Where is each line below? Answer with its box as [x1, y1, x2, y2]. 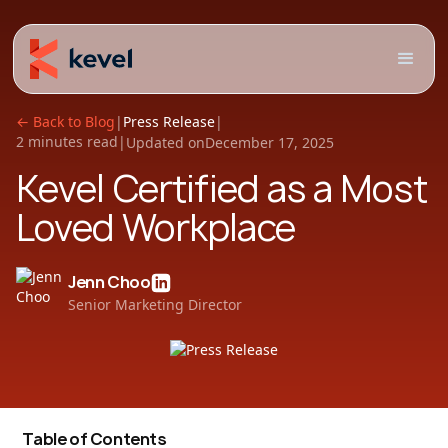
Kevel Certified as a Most [16, 164, 428, 213]
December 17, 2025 [205, 133, 334, 152]
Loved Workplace [16, 203, 295, 252]
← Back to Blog [16, 112, 115, 131]
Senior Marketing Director [68, 294, 242, 314]
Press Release [123, 112, 215, 131]
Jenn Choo [68, 271, 151, 294]
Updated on [126, 133, 205, 152]
